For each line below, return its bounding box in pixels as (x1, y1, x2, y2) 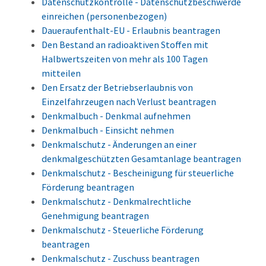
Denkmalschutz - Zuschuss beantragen (42, 252, 199, 265)
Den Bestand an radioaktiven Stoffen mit (42, 39, 208, 51)
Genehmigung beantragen (42, 210, 149, 222)
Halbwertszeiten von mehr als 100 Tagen (42, 53, 208, 65)
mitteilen (42, 67, 81, 80)
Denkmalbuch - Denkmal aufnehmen (42, 110, 191, 122)
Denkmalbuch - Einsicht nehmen (42, 124, 174, 137)
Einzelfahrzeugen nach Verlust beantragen (42, 96, 216, 108)
